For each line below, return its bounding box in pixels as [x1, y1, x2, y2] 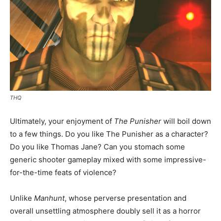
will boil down [161, 116, 211, 126]
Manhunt [34, 193, 65, 203]
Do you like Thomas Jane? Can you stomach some [10, 142, 185, 151]
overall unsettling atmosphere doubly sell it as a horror [10, 206, 201, 216]
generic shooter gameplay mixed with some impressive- [10, 154, 206, 164]
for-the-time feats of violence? [10, 167, 116, 177]
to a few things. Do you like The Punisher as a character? [10, 129, 208, 139]
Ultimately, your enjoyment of [10, 116, 114, 126]
